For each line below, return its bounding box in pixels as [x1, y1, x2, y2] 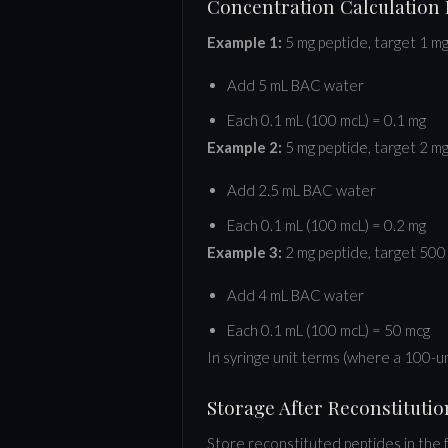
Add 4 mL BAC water [227, 285, 364, 304]
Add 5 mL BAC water [227, 75, 364, 94]
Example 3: [207, 242, 282, 261]
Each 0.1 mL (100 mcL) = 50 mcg [227, 320, 430, 339]
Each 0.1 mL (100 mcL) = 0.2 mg [227, 215, 426, 234]
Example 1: [207, 32, 282, 51]
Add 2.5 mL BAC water [227, 180, 376, 199]
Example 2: [207, 137, 282, 156]
